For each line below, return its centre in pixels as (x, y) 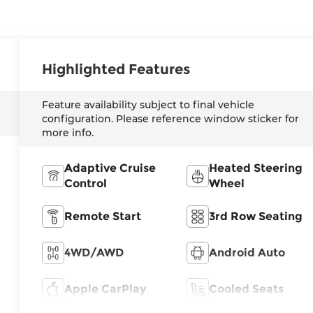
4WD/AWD (94, 253)
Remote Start (103, 217)
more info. (68, 133)
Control (86, 184)
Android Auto (247, 253)
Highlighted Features (116, 70)
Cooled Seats (246, 289)
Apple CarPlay (105, 289)
